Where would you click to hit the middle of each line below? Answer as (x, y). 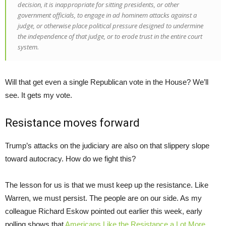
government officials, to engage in (65, 15)
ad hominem (130, 15)
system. (28, 47)
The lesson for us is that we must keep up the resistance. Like (107, 185)
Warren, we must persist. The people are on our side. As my (103, 198)
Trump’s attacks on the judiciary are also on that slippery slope (107, 146)
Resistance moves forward (72, 123)
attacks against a (172, 15)
